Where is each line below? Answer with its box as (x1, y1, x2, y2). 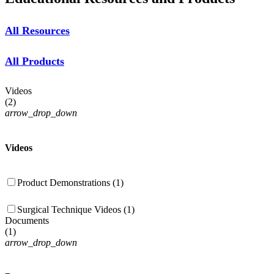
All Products (5, 55, 64, 68)
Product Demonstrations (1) (17, 177, 124, 188)
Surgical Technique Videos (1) (17, 204, 135, 215)
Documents (5, 215, 49, 226)
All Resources (5, 24, 70, 37)
